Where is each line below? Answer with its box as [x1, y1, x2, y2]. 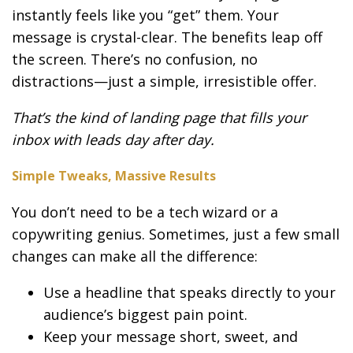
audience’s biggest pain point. [43, 304, 247, 324]
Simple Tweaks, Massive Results [12, 166, 216, 184]
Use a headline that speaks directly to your [43, 282, 336, 302]
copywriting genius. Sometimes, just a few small [12, 224, 340, 243]
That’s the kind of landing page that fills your [12, 107, 307, 127]
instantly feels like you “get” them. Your [12, 5, 279, 24]
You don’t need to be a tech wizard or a [12, 202, 278, 221]
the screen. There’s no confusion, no [12, 49, 258, 69]
